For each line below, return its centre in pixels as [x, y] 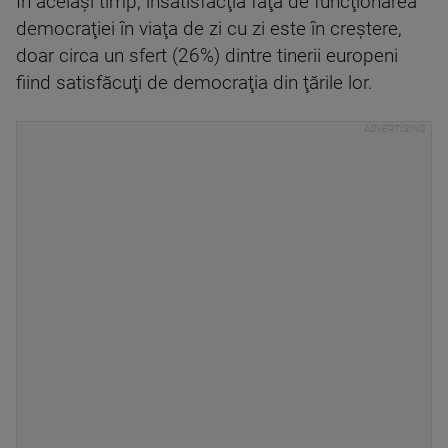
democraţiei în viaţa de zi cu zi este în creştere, [209, 29]
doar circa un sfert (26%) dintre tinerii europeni [207, 56]
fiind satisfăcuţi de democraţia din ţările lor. [194, 83]
